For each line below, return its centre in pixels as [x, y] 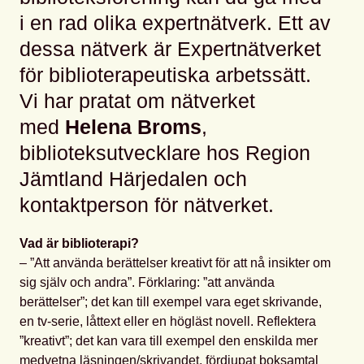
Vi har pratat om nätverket [137, 101]
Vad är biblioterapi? [79, 244]
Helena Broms [133, 127]
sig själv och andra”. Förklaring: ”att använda [147, 283]
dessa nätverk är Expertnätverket [170, 49]
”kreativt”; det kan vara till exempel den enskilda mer [169, 341]
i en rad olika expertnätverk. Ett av [175, 23]
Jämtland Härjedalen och [133, 179]
